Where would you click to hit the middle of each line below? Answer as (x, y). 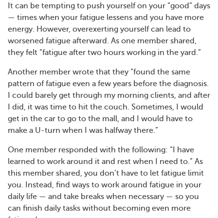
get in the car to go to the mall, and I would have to (100, 118)
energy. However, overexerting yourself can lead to (99, 29)
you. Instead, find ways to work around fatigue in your (105, 185)
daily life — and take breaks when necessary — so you (103, 196)
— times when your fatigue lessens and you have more (106, 17)
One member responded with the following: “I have (101, 150)
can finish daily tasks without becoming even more (99, 208)
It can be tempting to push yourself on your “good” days (109, 6)
